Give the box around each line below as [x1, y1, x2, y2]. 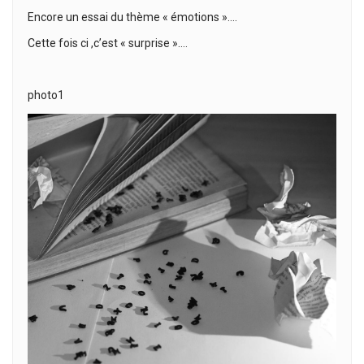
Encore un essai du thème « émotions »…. [28, 11, 237, 24]
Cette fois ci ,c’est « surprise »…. [28, 37, 188, 50]
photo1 [28, 89, 64, 102]
